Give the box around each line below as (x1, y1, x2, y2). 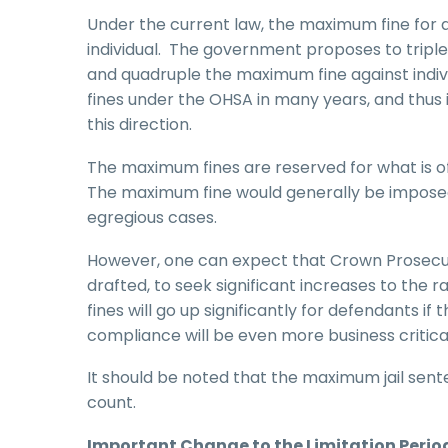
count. (87, 391, 136, 415)
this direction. (87, 113, 192, 137)
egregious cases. (87, 205, 217, 229)
